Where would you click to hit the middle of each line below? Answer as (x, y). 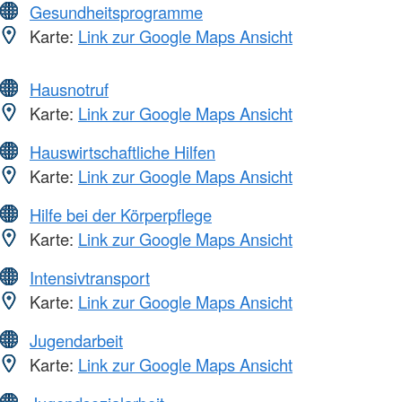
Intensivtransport (90, 277)
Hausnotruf (69, 88)
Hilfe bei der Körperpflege (121, 214)
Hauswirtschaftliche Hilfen (122, 151)
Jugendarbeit (76, 340)
